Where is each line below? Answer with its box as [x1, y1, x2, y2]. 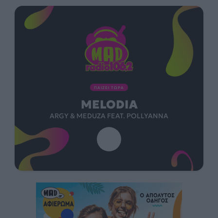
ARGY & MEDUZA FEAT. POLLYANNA [50, 111, 168, 121]
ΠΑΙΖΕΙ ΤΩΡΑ [94, 85, 124, 91]
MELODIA [80, 97, 138, 112]
